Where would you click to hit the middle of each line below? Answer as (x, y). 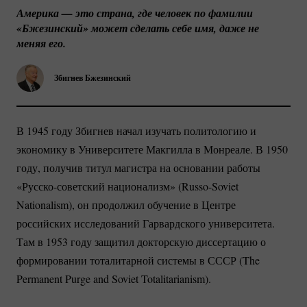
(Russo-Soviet (208, 186)
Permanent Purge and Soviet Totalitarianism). (114, 279)
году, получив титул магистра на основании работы (138, 168)
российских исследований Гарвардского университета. (146, 223)
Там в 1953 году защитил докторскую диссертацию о (141, 242)
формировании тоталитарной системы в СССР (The (138, 260)
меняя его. (41, 43)
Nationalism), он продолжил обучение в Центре (126, 205)
